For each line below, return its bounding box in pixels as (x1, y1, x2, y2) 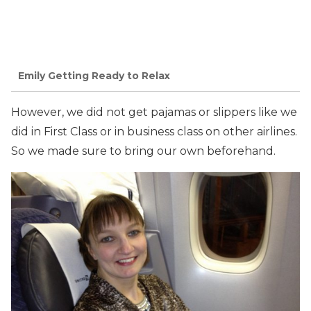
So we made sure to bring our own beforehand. (11, 144, 276, 158)
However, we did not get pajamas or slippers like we (11, 105, 297, 119)
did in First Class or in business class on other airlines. (11, 124, 300, 138)
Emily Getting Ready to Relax (18, 69, 170, 83)
